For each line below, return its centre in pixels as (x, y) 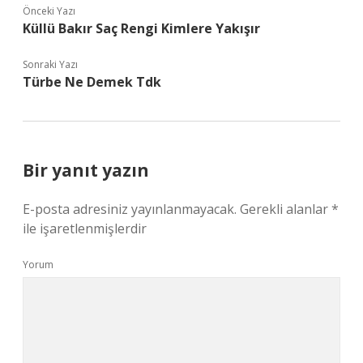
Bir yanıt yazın (86, 170)
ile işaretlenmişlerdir (85, 228)
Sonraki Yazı (50, 64)
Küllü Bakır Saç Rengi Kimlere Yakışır (141, 28)
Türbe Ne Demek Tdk (92, 82)
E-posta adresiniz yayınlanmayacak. (130, 209)
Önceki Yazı (49, 11)
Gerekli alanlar (286, 209)
